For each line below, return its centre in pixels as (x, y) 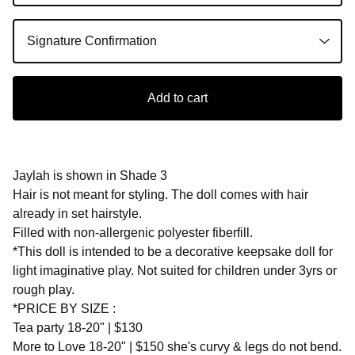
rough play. (44, 289)
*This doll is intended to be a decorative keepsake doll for (173, 251)
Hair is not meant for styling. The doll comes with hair (160, 194)
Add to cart (177, 97)
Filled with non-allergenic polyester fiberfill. (133, 232)
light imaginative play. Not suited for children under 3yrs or (175, 270)
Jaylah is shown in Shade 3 (90, 175)
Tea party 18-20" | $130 (78, 327)
